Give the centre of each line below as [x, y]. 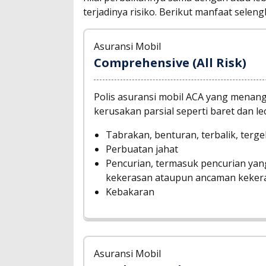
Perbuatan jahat [142, 149]
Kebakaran [130, 191]
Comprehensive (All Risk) [170, 62]
